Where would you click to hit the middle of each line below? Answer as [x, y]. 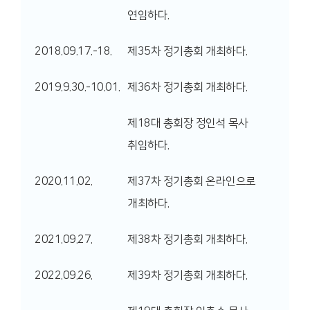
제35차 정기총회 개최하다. [188, 51]
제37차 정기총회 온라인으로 [192, 181]
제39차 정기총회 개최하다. [188, 275]
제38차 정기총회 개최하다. [188, 239]
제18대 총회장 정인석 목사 [188, 123]
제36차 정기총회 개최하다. [188, 87]
